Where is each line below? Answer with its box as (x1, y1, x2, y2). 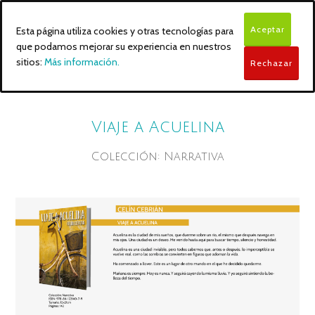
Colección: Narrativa (91, 150, 224, 163)
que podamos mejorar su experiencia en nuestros (16, 40, 231, 53)
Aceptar (250, 24, 285, 34)
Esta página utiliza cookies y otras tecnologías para (16, 25, 233, 37)
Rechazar (250, 58, 292, 68)
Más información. (44, 56, 120, 68)
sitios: (16, 56, 44, 68)
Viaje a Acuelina (91, 119, 224, 136)
